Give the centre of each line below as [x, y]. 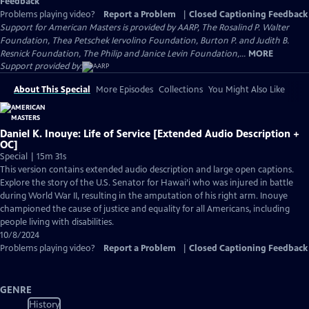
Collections [181, 90]
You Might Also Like [247, 90]
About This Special [52, 90]
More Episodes [124, 90]
